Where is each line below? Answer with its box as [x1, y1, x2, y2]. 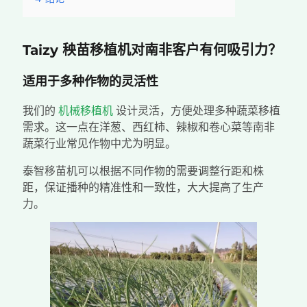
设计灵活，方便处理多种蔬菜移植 [113, 104, 280, 117]
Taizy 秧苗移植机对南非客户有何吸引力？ [23, 42, 282, 58]
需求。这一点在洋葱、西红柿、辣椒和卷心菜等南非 [23, 121, 275, 134]
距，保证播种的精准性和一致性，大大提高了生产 [23, 181, 264, 194]
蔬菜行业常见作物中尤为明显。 [23, 137, 176, 150]
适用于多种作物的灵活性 [23, 74, 158, 89]
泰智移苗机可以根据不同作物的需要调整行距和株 [23, 164, 264, 177]
